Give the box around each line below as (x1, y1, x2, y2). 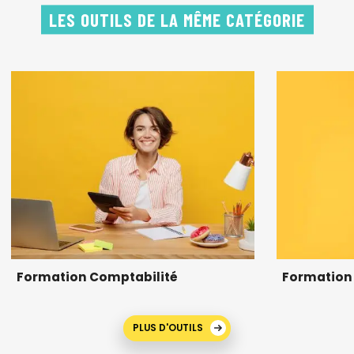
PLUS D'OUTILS (132, 322, 203, 335)
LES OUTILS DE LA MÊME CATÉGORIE (49, 9, 305, 32)
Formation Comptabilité (17, 268, 178, 285)
